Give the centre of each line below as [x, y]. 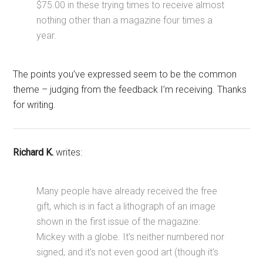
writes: [68, 152]
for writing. [35, 104]
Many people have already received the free [127, 191]
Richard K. [33, 152]
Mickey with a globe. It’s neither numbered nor [131, 237]
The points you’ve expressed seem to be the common [125, 74]
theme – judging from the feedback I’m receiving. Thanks [130, 89]
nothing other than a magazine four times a [125, 20]
